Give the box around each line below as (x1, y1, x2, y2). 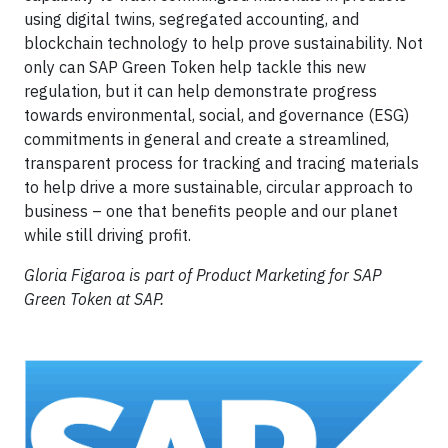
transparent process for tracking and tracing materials (24, 153, 419, 173)
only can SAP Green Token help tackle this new (24, 57, 366, 77)
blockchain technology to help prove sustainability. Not (24, 33, 423, 53)
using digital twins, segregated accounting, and (24, 9, 359, 29)
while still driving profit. (24, 225, 191, 245)
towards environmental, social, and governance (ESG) (24, 105, 409, 125)
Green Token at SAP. (24, 289, 164, 309)
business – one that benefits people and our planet (24, 201, 398, 221)
